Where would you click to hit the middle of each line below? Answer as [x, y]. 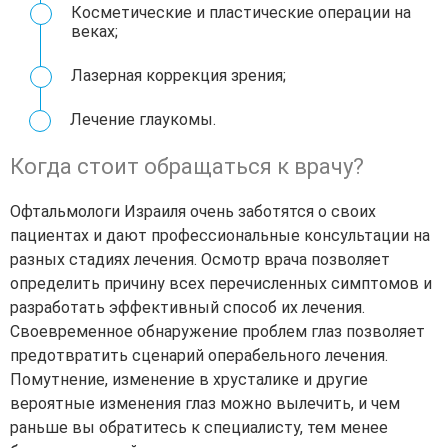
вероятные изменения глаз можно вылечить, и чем [205, 404]
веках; [94, 32]
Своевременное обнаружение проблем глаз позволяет [217, 332]
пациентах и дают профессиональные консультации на [220, 236]
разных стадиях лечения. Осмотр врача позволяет [200, 260]
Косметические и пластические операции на [241, 13]
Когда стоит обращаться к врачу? [187, 167]
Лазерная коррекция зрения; [178, 76]
